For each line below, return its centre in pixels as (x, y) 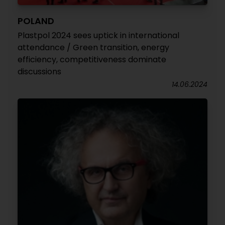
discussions (39, 72)
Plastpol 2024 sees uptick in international (98, 35)
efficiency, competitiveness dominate (92, 60)
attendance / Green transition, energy (93, 47)
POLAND (36, 21)
